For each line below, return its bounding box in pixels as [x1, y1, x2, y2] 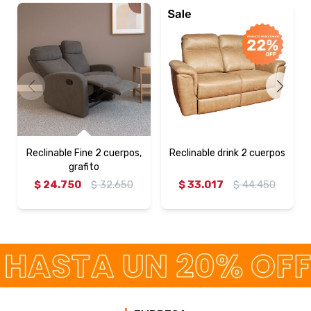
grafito [68, 160, 99, 173]
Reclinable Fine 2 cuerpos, [26, 146, 142, 159]
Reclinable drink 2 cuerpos [169, 146, 285, 159]
